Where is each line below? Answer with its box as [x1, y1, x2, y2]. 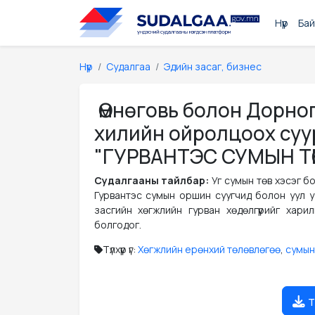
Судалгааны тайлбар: [94, 174, 212, 187]
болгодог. [94, 218, 141, 231]
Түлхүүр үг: [102, 243, 138, 256]
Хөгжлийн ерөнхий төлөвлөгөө [137, 243, 281, 256]
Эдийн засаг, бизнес [163, 60, 262, 73]
